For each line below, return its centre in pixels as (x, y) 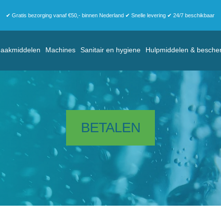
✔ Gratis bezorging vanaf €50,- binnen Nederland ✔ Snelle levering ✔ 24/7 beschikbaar (110, 15)
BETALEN (110, 127)
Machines (60, 50)
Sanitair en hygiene (110, 50)
